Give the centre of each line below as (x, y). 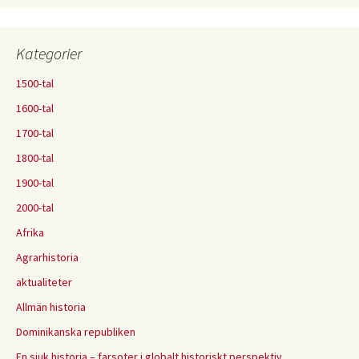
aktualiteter (44, 282)
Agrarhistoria (47, 258)
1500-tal (35, 84)
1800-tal (35, 158)
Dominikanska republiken (76, 332)
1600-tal (35, 109)
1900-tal (35, 183)
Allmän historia (51, 307)
